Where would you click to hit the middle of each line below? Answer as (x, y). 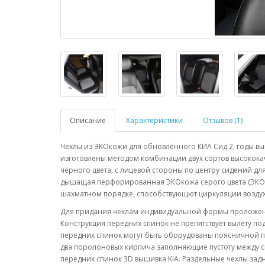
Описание (88, 120)
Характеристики (154, 120)
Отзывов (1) (223, 120)
